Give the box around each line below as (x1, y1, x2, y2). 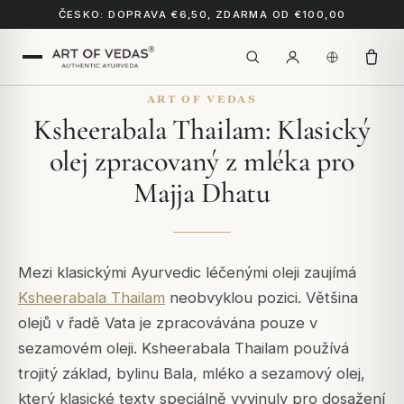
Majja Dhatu (133, 175, 271, 210)
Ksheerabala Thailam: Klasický (33, 112, 371, 147)
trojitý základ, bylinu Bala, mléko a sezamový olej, (18, 364, 365, 382)
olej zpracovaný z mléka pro (49, 143, 355, 179)
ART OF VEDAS (147, 93, 257, 105)
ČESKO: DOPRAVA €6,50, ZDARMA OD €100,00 (58, 8, 346, 21)
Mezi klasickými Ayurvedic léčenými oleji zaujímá (18, 263, 356, 281)
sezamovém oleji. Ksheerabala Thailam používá (18, 339, 349, 357)
